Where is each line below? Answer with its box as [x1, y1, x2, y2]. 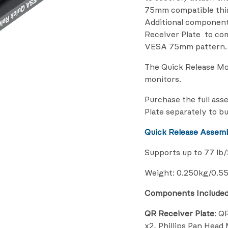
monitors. [145, 75, 181, 84]
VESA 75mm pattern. [145, 43, 227, 51]
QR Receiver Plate [145, 210, 214, 218]
